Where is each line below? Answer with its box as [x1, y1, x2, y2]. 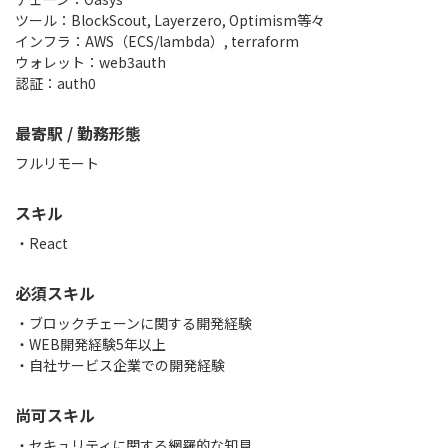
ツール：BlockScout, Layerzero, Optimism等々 [15, 10, 325, 30]
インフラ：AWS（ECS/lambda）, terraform [15, 31, 299, 51]
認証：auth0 [15, 73, 96, 93]
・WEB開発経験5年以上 [15, 334, 166, 354]
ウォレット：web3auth [15, 52, 166, 72]
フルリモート [15, 153, 99, 173]
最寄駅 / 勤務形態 [15, 121, 141, 145]
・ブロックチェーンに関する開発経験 [15, 313, 252, 333]
